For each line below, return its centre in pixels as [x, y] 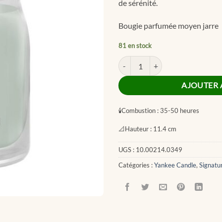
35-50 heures [179, 111]
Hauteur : [138, 129]
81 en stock [135, 46]
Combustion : [140, 111]
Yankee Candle [175, 165]
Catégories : [136, 165]
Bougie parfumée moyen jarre [168, 25]
